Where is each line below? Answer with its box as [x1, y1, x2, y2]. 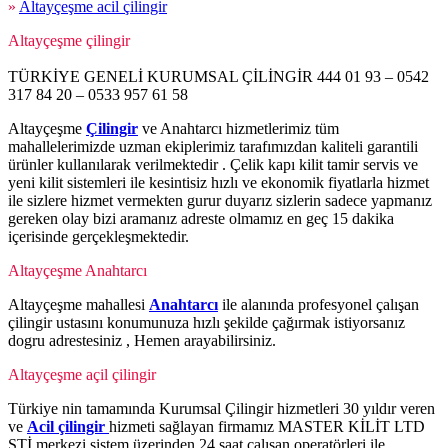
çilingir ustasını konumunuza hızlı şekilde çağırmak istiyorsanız [8, 314, 405, 332]
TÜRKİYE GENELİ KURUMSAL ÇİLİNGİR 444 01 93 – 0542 [8, 68, 429, 86]
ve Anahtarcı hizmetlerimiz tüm [138, 120, 339, 138]
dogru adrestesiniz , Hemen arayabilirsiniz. [8, 332, 276, 350]
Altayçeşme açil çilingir [8, 366, 156, 384]
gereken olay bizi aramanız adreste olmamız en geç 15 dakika [8, 210, 394, 228]
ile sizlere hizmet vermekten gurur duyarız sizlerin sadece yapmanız [8, 192, 432, 210]
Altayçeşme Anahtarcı [8, 262, 147, 280]
